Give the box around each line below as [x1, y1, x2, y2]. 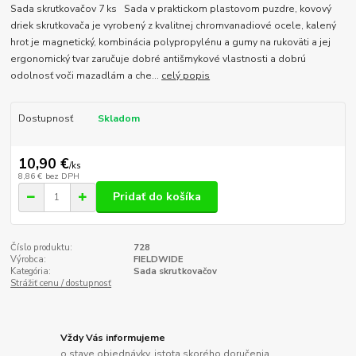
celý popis [161, 69, 211, 83]
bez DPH [44, 169, 79, 182]
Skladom [97, 112, 140, 126]
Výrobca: [10, 253, 47, 266]
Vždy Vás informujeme [60, 331, 166, 344]
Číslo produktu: [10, 242, 73, 254]
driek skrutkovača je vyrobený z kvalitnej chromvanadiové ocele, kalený [10, 19, 337, 33]
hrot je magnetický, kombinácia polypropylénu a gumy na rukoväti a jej [10, 36, 331, 49]
